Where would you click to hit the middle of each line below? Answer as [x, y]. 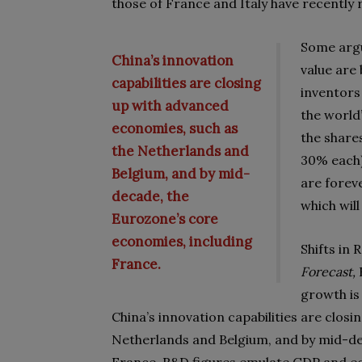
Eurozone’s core [165, 219]
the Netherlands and [180, 151]
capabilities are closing [186, 83]
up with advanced [170, 106]
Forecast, [330, 271]
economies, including [182, 242]
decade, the [150, 196]
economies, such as [175, 128]
